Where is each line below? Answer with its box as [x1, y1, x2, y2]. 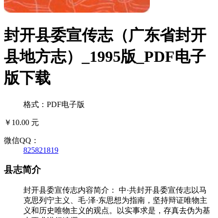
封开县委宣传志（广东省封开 [4, 26, 206, 44]
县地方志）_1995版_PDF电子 [4, 48, 206, 66]
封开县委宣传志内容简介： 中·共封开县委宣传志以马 [23, 186, 207, 195]
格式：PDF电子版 [23, 100, 85, 109]
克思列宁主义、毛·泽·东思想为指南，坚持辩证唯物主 [23, 196, 207, 205]
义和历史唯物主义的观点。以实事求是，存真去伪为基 [23, 206, 210, 215]
